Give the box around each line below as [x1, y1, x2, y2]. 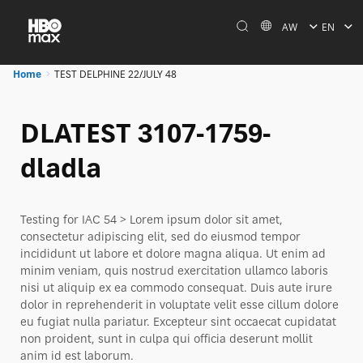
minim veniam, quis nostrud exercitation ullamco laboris [20, 262, 328, 278]
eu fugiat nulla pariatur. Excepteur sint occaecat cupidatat [20, 313, 336, 329]
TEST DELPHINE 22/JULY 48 [54, 66, 177, 81]
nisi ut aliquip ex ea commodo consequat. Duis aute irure [20, 279, 332, 295]
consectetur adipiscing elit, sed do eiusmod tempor [20, 228, 301, 244]
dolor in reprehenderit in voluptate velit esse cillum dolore [20, 296, 339, 312]
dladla [20, 149, 101, 185]
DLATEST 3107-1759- [20, 114, 271, 150]
